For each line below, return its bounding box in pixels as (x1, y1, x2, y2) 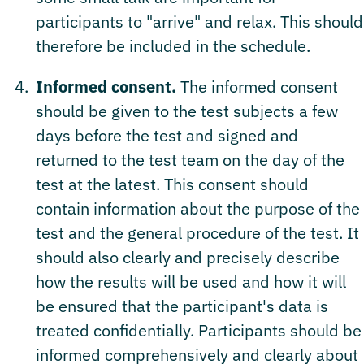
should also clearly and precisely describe (36, 245, 340, 268)
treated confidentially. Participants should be (36, 318, 362, 341)
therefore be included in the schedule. (36, 34, 310, 57)
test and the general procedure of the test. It (36, 221, 359, 244)
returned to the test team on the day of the (36, 148, 344, 171)
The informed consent (176, 75, 338, 97)
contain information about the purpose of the (36, 197, 360, 219)
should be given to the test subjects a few (36, 99, 338, 122)
